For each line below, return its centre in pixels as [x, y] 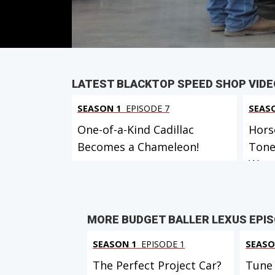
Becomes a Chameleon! [138, 147]
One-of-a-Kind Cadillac [136, 130]
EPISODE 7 [146, 109]
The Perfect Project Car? [157, 265]
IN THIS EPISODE [156, 12]
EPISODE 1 [162, 244]
